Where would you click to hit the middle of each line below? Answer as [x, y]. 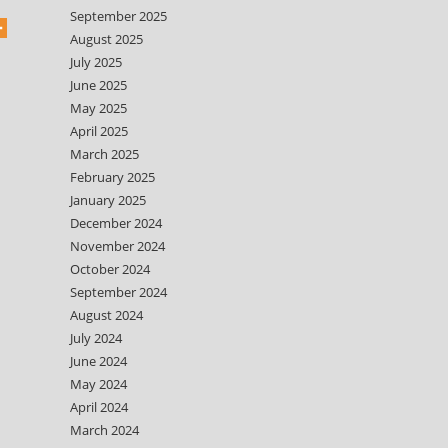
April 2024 [99, 407]
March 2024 [104, 430]
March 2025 [104, 154]
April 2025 [99, 131]
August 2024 [106, 315]
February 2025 [112, 177]
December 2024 [116, 223]
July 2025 [96, 62]
